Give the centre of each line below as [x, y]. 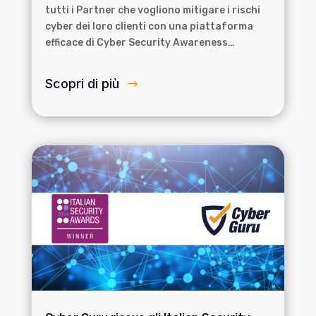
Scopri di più [82, 83]
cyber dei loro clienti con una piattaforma [149, 26]
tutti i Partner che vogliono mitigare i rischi [152, 10]
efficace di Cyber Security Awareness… [140, 42]
